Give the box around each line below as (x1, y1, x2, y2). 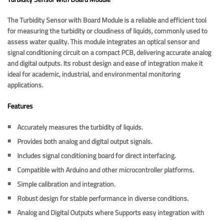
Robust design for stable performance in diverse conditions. (17, 192, 189, 205)
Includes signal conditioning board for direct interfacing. (17, 149, 176, 162)
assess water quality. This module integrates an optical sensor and (7, 35, 199, 49)
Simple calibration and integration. (17, 177, 115, 191)
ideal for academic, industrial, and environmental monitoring (7, 68, 180, 81)
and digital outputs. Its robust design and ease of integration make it (7, 57, 203, 70)
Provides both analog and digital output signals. (17, 135, 152, 148)
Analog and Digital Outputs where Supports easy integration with (17, 206, 204, 219)
